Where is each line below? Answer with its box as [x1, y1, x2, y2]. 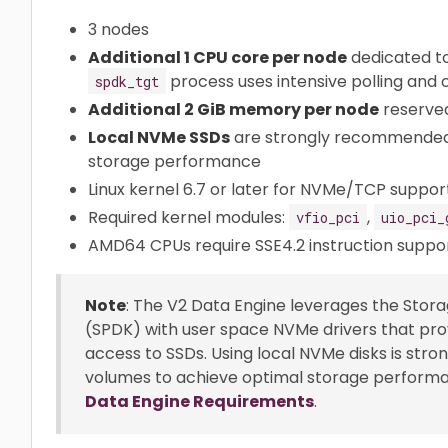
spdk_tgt [95, 71, 159, 91]
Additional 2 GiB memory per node [88, 97, 379, 121]
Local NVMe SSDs [88, 125, 230, 149]
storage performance [88, 149, 261, 173]
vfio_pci [296, 207, 360, 227]
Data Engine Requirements [85, 389, 314, 413]
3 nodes [88, 17, 149, 41]
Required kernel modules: [88, 205, 289, 229]
